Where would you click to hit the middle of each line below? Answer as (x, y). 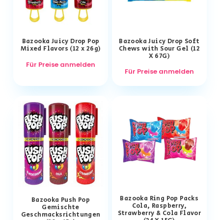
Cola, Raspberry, (159, 206)
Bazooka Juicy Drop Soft (159, 42)
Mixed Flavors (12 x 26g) (61, 49)
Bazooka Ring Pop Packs (159, 199)
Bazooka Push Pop (61, 200)
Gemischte (61, 207)
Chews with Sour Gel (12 (159, 49)
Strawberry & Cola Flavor (159, 214)
